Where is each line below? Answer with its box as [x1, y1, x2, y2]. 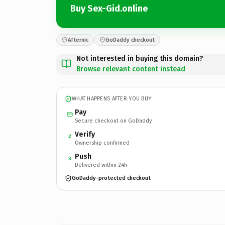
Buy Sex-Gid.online [70, 3, 148, 14]
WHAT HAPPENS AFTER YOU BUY [72, 95, 152, 102]
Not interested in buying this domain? [76, 54, 203, 63]
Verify [75, 130, 95, 139]
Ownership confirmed [75, 139, 130, 146]
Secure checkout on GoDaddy [75, 117, 152, 124]
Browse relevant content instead [76, 64, 185, 73]
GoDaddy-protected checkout [72, 175, 151, 181]
